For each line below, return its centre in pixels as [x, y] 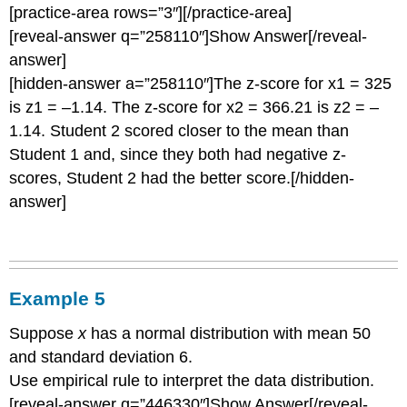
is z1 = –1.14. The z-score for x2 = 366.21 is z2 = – [194, 108]
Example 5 [58, 298]
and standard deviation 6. [101, 357]
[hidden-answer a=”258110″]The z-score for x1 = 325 [201, 84]
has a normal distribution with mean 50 [229, 333]
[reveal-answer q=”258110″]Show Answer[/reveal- [189, 37]
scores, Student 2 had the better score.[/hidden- [182, 179]
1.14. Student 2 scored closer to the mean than [179, 131]
